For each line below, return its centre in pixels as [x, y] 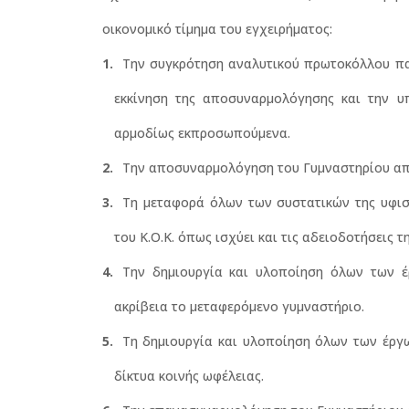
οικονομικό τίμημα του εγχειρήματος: [218, 28]
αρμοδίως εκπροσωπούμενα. [202, 132]
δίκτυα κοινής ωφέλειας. [189, 375]
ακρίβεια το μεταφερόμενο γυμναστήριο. [239, 306]
